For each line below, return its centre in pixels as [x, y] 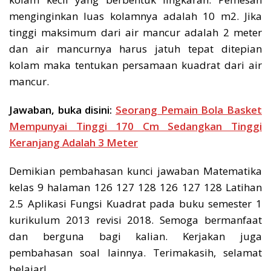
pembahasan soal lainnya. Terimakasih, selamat [135, 252]
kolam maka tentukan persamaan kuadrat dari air [135, 65]
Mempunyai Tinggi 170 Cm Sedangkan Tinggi [135, 126]
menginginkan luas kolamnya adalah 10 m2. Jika [135, 16]
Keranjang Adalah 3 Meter [73, 142]
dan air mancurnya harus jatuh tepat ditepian [135, 48]
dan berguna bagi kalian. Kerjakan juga [135, 236]
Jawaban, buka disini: [62, 109]
